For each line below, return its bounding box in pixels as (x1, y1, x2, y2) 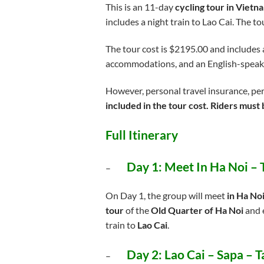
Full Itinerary (105, 127, 178, 142)
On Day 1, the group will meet (105, 190, 227, 202)
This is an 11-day (105, 1, 175, 13)
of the (125, 204, 151, 216)
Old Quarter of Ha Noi (150, 204, 243, 216)
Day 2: (126, 247, 164, 262)
